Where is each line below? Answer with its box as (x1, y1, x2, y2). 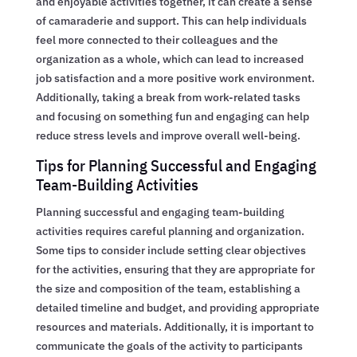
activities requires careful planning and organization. (35, 223, 304, 238)
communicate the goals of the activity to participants (35, 338, 303, 353)
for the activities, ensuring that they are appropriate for (35, 261, 315, 277)
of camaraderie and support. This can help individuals (35, 13, 307, 28)
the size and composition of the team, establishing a (35, 280, 300, 296)
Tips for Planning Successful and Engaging (35, 154, 316, 176)
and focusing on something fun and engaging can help (35, 108, 309, 124)
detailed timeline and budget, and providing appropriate (35, 300, 320, 315)
